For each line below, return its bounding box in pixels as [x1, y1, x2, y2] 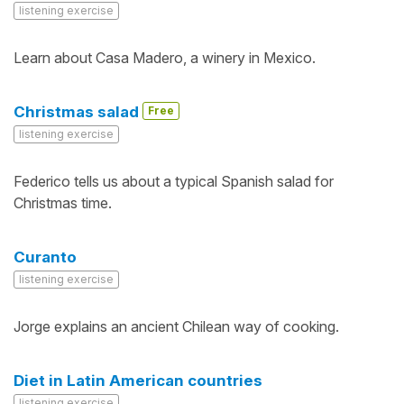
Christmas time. [14, 194, 112, 212]
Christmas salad [14, 103, 142, 121]
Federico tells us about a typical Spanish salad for [14, 172, 334, 190]
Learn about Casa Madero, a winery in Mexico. [14, 49, 316, 67]
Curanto [14, 248, 77, 266]
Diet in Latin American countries [14, 372, 262, 390]
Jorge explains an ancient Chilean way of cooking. [14, 317, 339, 335]
